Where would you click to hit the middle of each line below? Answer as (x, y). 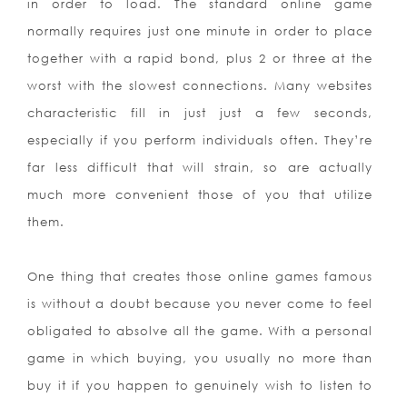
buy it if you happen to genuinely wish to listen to (200, 386)
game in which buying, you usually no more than (200, 358)
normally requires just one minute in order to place (200, 31)
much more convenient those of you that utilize (200, 195)
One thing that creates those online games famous (200, 277)
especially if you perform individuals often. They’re (200, 140)
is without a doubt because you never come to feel (200, 304)
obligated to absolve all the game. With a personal (200, 331)
